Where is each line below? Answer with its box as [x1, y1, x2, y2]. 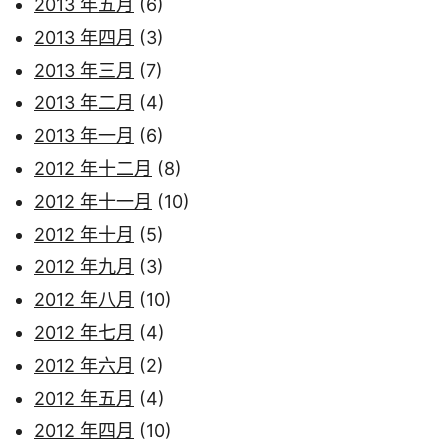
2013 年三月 [34, 59, 134, 81]
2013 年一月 [34, 125, 134, 147]
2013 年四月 [34, 26, 134, 48]
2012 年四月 [34, 420, 134, 442]
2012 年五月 [34, 387, 134, 409]
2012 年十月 [34, 223, 134, 245]
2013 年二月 [34, 92, 134, 114]
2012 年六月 [34, 354, 134, 376]
